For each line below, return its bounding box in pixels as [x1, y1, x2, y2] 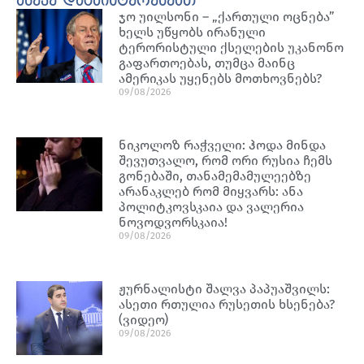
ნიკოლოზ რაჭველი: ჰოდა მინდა [119, 136, 327, 153]
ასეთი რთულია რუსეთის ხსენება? [119, 296, 336, 312]
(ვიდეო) [119, 311, 169, 327]
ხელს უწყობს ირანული [119, 24, 266, 40]
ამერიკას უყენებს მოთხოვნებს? [119, 70, 323, 86]
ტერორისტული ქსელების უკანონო [119, 39, 344, 55]
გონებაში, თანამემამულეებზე [119, 167, 312, 184]
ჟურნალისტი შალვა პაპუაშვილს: [119, 280, 331, 297]
